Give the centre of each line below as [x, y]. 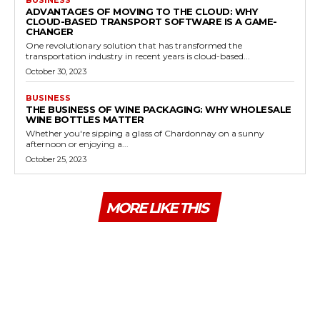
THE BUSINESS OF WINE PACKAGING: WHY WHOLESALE [159, 109]
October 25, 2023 [56, 159]
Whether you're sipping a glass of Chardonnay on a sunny [145, 133]
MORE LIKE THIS [157, 207]
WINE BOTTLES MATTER [85, 119]
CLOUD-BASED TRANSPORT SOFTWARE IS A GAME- [151, 21]
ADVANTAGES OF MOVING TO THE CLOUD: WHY [141, 11]
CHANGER [50, 31]
